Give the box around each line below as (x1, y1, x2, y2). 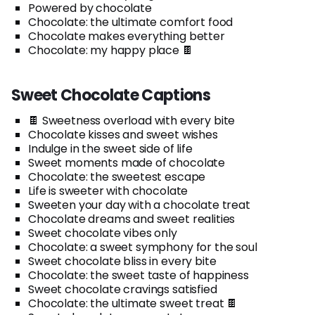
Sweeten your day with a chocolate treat (28, 196, 250, 213)
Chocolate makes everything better (28, 27, 225, 44)
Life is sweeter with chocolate (28, 182, 188, 199)
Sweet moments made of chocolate (28, 154, 226, 171)
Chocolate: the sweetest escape (28, 168, 206, 185)
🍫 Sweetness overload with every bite (28, 112, 236, 129)
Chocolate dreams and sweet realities (28, 210, 236, 227)
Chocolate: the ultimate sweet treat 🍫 (28, 295, 238, 311)
